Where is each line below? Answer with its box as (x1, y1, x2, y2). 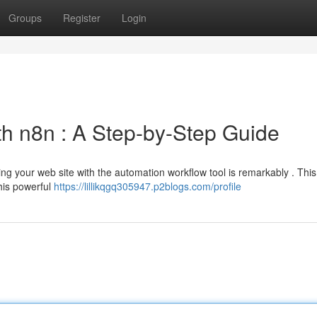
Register (63, 11, 100, 25)
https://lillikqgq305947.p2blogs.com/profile (54, 179, 241, 193)
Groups (8, 11, 42, 25)
